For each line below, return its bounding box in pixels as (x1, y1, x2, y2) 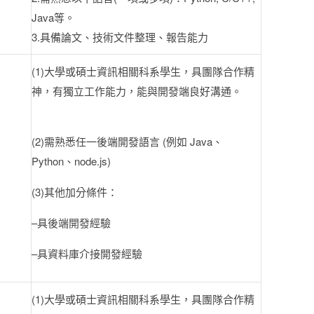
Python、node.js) (32, 153, 111, 168)
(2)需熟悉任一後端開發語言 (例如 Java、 (32, 133, 223, 149)
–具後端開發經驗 (32, 214, 111, 230)
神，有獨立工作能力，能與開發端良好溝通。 (32, 83, 242, 98)
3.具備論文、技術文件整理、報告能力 (32, 29, 208, 44)
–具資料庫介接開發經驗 (32, 245, 142, 261)
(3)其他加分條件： (32, 184, 118, 199)
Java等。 (32, 9, 75, 25)
